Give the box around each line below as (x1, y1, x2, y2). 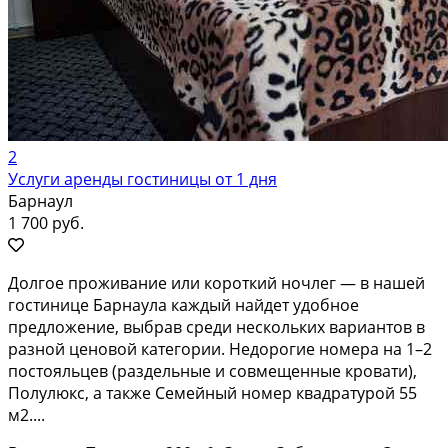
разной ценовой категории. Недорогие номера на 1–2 (8, 337, 432, 360)
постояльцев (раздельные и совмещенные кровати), (8, 359, 417, 382)
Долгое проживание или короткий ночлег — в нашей (8, 271, 425, 294)
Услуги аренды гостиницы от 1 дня (8, 167, 277, 190)
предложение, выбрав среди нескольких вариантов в (8, 315, 425, 338)
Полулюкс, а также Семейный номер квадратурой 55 (8, 381, 417, 404)
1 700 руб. (8, 211, 84, 234)
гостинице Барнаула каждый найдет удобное (8, 293, 359, 316)
